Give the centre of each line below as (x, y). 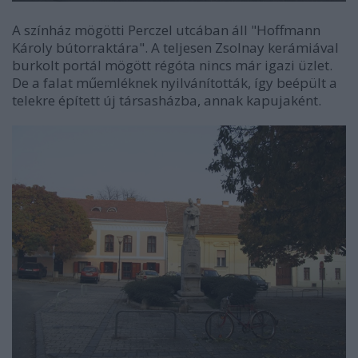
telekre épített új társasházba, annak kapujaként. (167, 100)
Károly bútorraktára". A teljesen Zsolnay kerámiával (175, 47)
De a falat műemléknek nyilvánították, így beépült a (175, 82)
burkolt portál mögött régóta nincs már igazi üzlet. (172, 65)
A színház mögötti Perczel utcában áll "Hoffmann (166, 30)
